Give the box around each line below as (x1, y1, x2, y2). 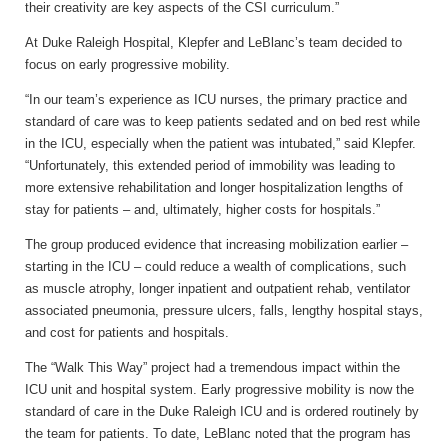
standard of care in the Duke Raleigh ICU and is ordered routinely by (25, 404, 419, 420)
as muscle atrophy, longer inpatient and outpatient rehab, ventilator (25, 281, 410, 297)
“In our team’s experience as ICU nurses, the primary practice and (25, 92, 407, 108)
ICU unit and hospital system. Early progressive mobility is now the (25, 382, 414, 398)
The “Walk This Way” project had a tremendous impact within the (25, 360, 400, 376)
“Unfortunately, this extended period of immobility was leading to (25, 158, 395, 174)
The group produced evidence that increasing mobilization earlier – (25, 237, 408, 253)
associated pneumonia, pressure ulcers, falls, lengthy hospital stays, (25, 303, 423, 319)
